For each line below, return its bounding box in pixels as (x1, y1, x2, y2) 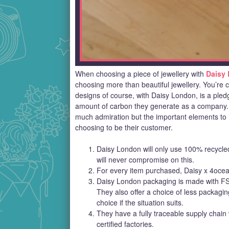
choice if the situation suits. (97, 197, 184, 208)
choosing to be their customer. (75, 122, 173, 133)
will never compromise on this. (97, 154, 194, 165)
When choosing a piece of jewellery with (75, 68, 206, 79)
